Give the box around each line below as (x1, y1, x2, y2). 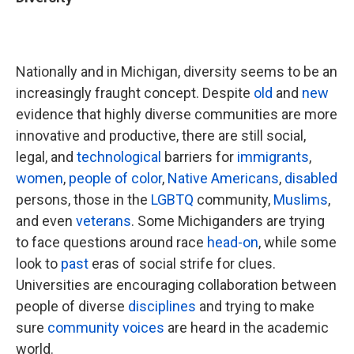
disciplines (128, 298, 196, 314)
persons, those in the (16, 191, 151, 208)
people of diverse (16, 298, 128, 314)
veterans (76, 213, 131, 229)
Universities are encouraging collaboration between (16, 277, 337, 293)
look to (16, 255, 61, 272)
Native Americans (168, 170, 279, 186)
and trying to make (196, 298, 314, 314)
